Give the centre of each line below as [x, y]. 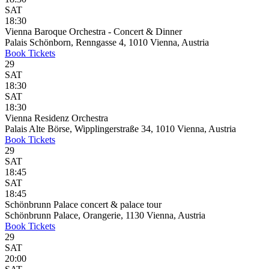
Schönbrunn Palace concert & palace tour [83, 204]
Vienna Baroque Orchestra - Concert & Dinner [93, 32]
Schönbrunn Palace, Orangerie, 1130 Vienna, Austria [105, 215]
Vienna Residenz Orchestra [56, 118]
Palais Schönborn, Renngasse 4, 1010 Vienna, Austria [107, 42]
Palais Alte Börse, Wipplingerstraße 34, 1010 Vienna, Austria [120, 129]
